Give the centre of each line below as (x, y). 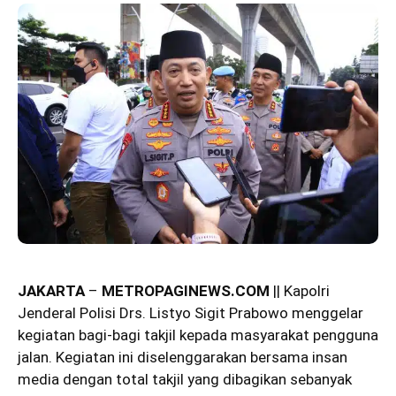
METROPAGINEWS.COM (186, 290)
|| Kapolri (300, 290)
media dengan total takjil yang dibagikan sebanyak (185, 379)
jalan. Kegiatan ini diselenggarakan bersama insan (183, 357)
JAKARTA (51, 290)
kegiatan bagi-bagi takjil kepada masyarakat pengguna (198, 335)
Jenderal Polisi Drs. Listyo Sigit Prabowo (153, 312)
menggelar (326, 312)
